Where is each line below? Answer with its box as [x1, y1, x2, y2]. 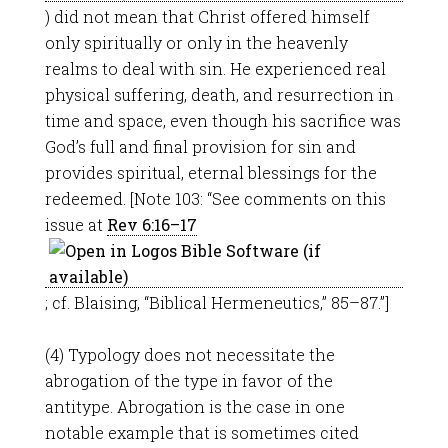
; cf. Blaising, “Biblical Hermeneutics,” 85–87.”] [44, 292, 389, 313]
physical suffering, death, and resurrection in [44, 84, 394, 105]
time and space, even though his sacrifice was [44, 110, 401, 131]
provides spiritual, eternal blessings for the [44, 162, 377, 183]
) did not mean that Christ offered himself [44, 6, 370, 27]
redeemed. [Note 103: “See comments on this [44, 188, 386, 209]
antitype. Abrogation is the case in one [44, 396, 345, 417]
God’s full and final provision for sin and [44, 136, 356, 157]
